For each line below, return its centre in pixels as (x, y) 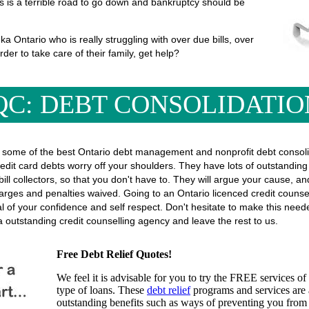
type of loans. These (102, 290)
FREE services (262, 278)
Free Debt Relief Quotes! (114, 254)
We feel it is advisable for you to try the (143, 278)
